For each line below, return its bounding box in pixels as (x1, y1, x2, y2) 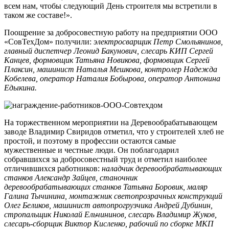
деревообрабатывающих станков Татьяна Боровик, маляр (4, 182, 208, 191)
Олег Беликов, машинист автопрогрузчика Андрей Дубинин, (4, 200, 213, 210)
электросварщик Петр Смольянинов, (94, 37, 223, 46)
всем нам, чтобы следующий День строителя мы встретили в (4, 1, 217, 10)
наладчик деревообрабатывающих (102, 164, 222, 173)
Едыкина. (4, 83, 37, 92)
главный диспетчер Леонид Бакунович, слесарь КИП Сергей (4, 46, 213, 55)
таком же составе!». (4, 10, 72, 19)
